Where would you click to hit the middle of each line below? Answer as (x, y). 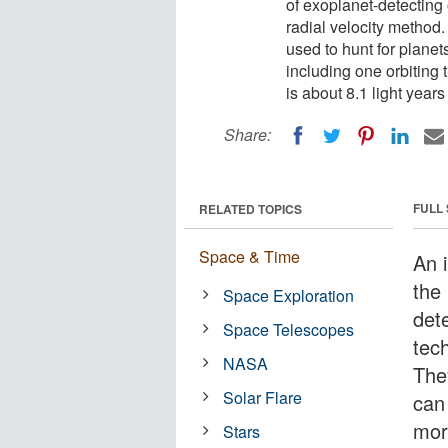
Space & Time (249, 256)
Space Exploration (289, 295)
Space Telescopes (289, 329)
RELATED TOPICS (250, 208)
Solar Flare (263, 397)
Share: (247, 134)
